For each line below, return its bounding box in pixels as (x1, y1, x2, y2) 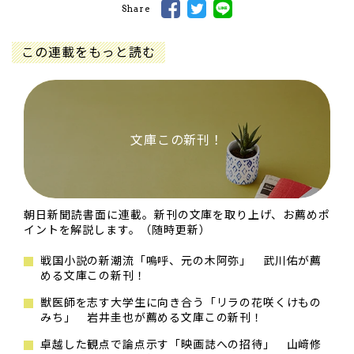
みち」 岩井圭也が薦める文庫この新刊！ (40, 309, 263, 326)
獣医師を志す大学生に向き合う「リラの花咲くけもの (40, 294, 322, 311)
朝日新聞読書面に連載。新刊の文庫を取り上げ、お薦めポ (24, 206, 330, 223)
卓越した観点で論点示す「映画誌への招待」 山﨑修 (40, 336, 322, 352)
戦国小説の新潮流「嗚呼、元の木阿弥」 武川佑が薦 (40, 252, 322, 269)
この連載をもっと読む (21, 42, 156, 62)
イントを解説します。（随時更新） (24, 221, 211, 238)
